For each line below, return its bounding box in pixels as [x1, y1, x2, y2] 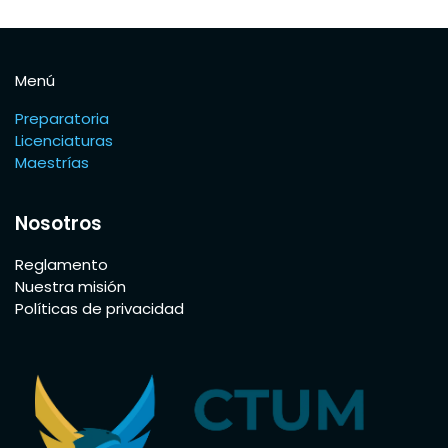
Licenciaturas [15, 130, 113, 152]
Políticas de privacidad [15, 298, 184, 320]
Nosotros [15, 210, 102, 238]
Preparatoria [15, 108, 109, 130]
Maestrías [15, 152, 93, 174]
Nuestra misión [15, 276, 126, 298]
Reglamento [15, 254, 108, 276]
